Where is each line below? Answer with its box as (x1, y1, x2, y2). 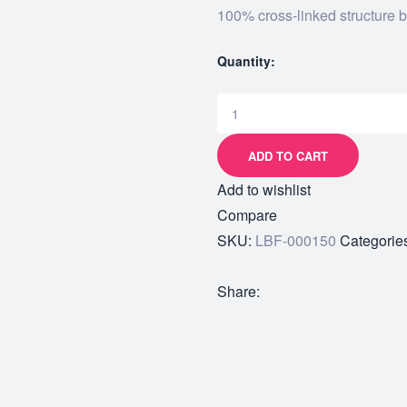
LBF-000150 (255, 230, 336, 252)
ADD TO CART (248, 146, 328, 164)
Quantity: (217, 52, 275, 70)
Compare (217, 204, 277, 226)
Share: (217, 281, 260, 303)
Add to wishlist (217, 179, 311, 201)
